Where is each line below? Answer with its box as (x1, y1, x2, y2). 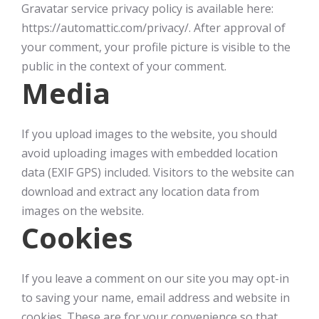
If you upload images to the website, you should (21, 126, 277, 142)
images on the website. (21, 203, 144, 219)
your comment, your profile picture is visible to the (21, 39, 291, 55)
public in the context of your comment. (21, 58, 226, 74)
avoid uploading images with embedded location (21, 145, 278, 161)
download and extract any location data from (21, 184, 259, 199)
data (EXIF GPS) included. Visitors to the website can (21, 164, 294, 180)
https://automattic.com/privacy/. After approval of (21, 20, 286, 36)
